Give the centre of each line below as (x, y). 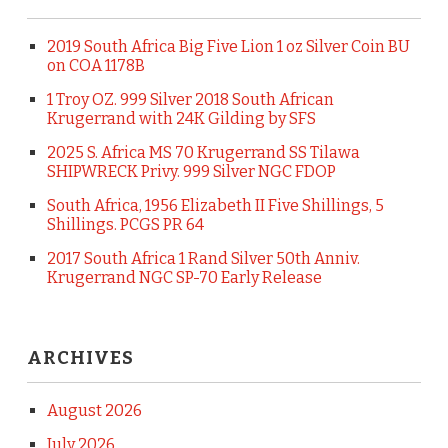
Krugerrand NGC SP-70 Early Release (184, 277)
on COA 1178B (95, 65)
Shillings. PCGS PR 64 (125, 224)
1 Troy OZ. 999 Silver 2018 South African (190, 99)
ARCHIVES (80, 358)
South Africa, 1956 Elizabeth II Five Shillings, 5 (215, 205)
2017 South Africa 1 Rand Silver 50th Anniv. (203, 258)
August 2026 (94, 410)
